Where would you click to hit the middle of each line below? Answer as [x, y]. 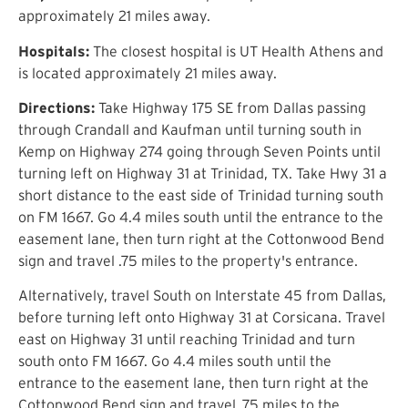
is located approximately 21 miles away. [148, 72]
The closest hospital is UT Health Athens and [236, 51]
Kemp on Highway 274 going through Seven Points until [199, 152]
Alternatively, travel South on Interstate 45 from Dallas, [202, 296]
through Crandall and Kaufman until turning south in [190, 130]
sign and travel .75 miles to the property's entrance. [188, 261]
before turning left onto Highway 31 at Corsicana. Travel [202, 317]
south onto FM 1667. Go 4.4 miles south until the [175, 361]
